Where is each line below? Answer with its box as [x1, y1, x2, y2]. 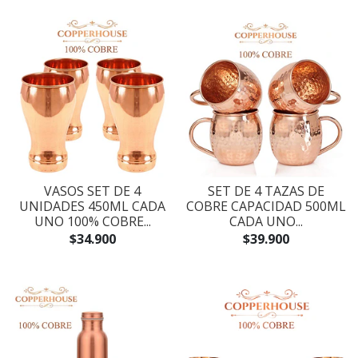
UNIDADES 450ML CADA [19, 197, 165, 215]
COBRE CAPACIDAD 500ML [185, 197, 346, 215]
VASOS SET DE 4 [44, 182, 141, 200]
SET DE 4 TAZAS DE [207, 182, 324, 200]
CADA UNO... [229, 213, 303, 230]
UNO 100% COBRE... [34, 213, 151, 230]
